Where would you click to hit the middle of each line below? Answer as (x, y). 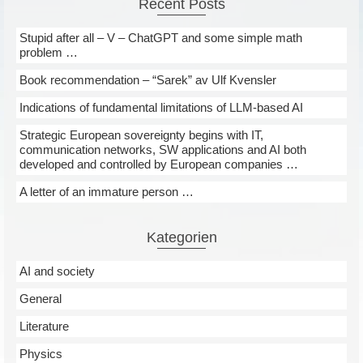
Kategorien (181, 237)
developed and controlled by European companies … (159, 164)
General (41, 299)
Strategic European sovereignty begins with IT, (141, 135)
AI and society (57, 271)
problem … (49, 52)
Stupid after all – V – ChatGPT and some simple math (161, 38)
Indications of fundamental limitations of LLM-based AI (161, 107)
